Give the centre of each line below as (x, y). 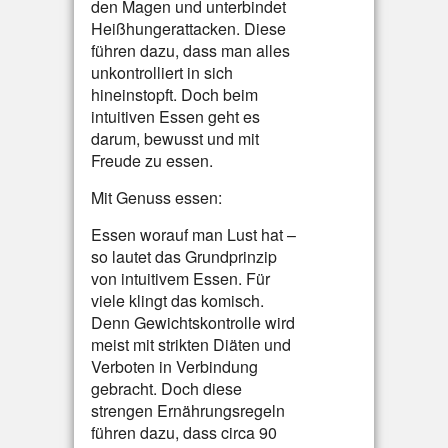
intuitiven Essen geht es (175, 116)
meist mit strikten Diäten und (191, 344)
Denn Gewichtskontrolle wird (193, 322)
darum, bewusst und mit (175, 138)
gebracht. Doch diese (166, 388)
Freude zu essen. (152, 160)
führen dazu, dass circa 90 (184, 432)
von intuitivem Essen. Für (180, 278)
